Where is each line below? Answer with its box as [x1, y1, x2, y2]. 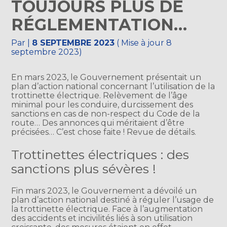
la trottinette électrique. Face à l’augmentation [11, 204, 203, 214]
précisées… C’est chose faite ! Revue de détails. [11, 127, 197, 137]
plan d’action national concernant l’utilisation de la [11, 82, 215, 92]
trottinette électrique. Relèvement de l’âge [11, 91, 188, 101]
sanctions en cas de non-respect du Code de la [11, 109, 200, 119]
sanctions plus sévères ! [11, 161, 157, 176]
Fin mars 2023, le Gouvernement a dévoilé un [11, 185, 197, 196]
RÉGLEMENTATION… [11, 15, 187, 35]
